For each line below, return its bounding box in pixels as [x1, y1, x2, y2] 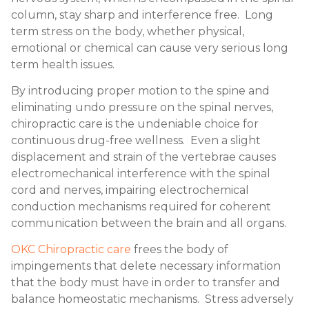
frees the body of [131, 243, 228, 257]
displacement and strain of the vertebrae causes [11, 150, 276, 163]
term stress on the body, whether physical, [11, 24, 244, 38]
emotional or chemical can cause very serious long [11, 41, 288, 54]
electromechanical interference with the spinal [11, 166, 270, 180]
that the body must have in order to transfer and [11, 276, 280, 290]
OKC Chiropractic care [11, 243, 131, 257]
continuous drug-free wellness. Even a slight [11, 133, 261, 147]
